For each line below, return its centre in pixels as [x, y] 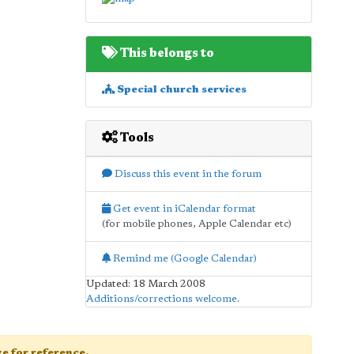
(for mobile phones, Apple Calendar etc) [196, 224]
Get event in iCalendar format [183, 209]
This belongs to [166, 53]
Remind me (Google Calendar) [183, 258]
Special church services [180, 89]
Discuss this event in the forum [186, 174]
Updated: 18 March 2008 [145, 284]
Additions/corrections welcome [161, 299]
